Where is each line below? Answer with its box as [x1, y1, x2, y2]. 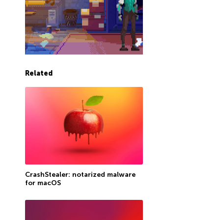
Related [25, 69, 53, 78]
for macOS [25, 178, 61, 187]
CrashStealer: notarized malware [25, 170, 136, 179]
